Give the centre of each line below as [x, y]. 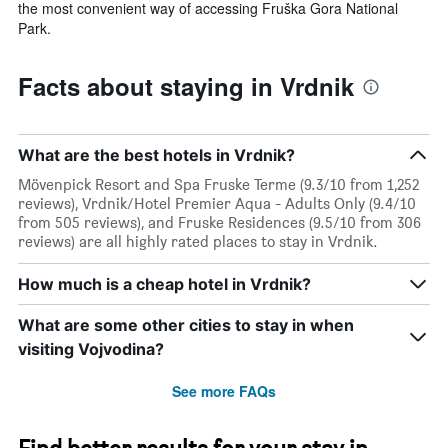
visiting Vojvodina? [91, 348]
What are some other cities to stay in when [186, 324]
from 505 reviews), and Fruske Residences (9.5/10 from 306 [219, 222]
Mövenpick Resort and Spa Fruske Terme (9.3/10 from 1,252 [218, 184]
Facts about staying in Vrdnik [186, 85]
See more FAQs [224, 390]
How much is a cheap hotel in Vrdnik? [164, 283]
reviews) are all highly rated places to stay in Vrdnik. [198, 241]
